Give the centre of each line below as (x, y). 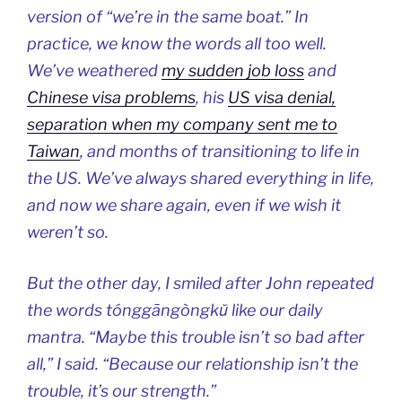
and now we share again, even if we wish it (184, 205)
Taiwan (53, 152)
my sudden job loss (233, 71)
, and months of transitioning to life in (220, 152)
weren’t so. (68, 232)
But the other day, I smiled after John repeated (201, 284)
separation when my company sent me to (182, 125)
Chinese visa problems (111, 98)
